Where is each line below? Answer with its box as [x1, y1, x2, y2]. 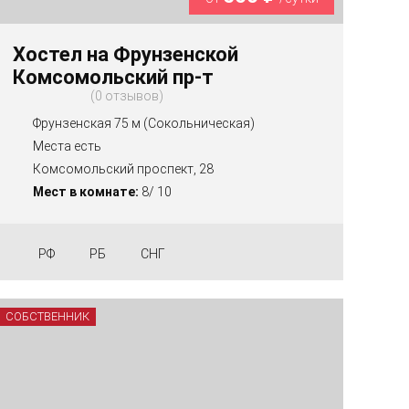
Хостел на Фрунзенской [13, 43, 239, 67]
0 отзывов [95, 89, 160, 104]
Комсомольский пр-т [13, 66, 215, 89]
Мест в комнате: [33, 184, 140, 199]
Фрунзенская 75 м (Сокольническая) [33, 115, 256, 131]
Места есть [33, 138, 102, 153]
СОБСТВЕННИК [5, 309, 90, 323]
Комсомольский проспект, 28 [33, 161, 215, 176]
